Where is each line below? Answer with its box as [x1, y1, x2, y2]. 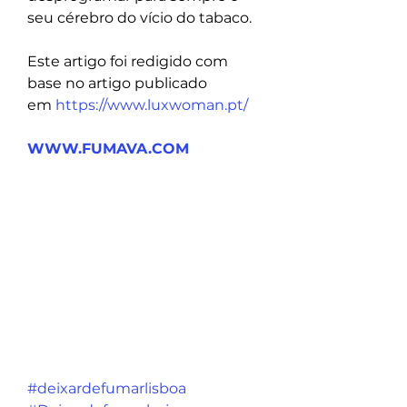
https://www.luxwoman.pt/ [55, 96, 248, 114]
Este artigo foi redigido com [27, 53, 232, 71]
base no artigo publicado [27, 74, 211, 93]
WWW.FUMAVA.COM [27, 140, 189, 158]
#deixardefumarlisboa [27, 380, 186, 398]
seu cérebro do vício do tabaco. [27, 9, 252, 27]
